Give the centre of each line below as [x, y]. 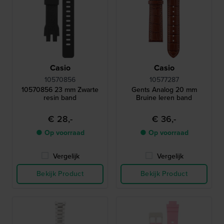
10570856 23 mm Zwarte [60, 90]
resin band [60, 98]
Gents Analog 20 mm [164, 90]
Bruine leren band [164, 98]
